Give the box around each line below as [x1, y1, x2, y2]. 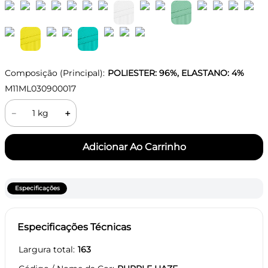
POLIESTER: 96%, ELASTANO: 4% [108, 68, 244, 78]
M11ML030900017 [5, 83, 76, 94]
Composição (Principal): [5, 68, 105, 78]
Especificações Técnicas [17, 221, 131, 233]
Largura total [19, 243, 73, 255]
